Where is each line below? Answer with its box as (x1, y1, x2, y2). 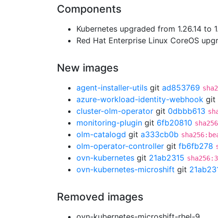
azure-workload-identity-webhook (76, 94, 203, 104)
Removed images (57, 190, 144, 203)
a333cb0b (141, 129, 179, 139)
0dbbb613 (168, 106, 205, 116)
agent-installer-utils (76, 83, 147, 92)
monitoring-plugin (76, 118, 142, 127)
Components (57, 2, 122, 15)
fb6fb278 (179, 141, 213, 151)
